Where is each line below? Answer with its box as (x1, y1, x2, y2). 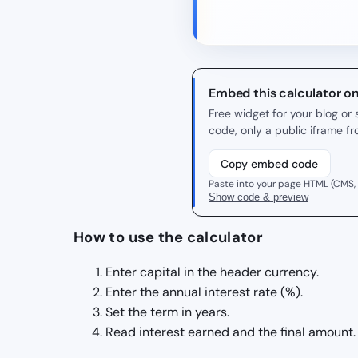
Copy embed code (221, 156, 319, 171)
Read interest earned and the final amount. (105, 323, 356, 340)
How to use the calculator (74, 227, 264, 247)
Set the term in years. (105, 303, 229, 320)
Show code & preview (209, 190, 308, 203)
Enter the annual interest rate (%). (105, 283, 303, 300)
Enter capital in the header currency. (105, 263, 319, 280)
